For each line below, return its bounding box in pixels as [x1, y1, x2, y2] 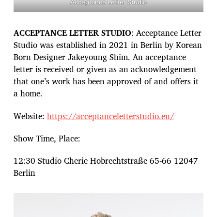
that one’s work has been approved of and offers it [14, 75, 199, 88]
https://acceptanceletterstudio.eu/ [47, 109, 174, 123]
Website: [14, 109, 47, 123]
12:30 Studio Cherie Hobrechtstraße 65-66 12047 [14, 154, 198, 168]
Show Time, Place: [14, 131, 80, 145]
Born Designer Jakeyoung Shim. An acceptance [14, 50, 186, 64]
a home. [14, 87, 43, 100]
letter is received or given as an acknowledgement [14, 62, 197, 76]
